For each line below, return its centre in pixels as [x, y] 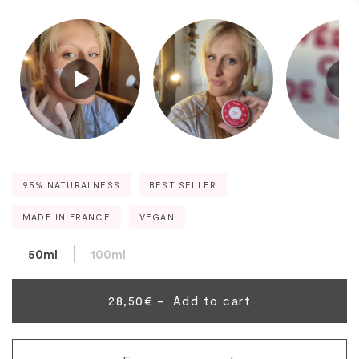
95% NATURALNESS [71, 185]
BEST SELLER [183, 185]
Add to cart [212, 301]
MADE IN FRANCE [67, 217]
